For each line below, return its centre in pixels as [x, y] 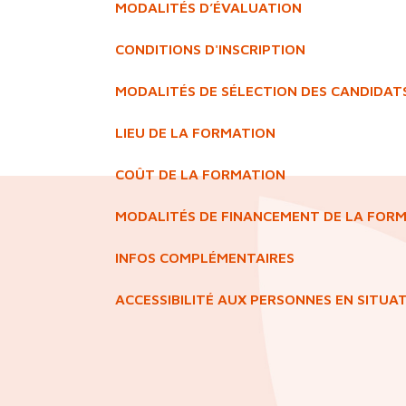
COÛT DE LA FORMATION [200, 174]
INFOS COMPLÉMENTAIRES [205, 257]
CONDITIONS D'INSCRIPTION [210, 48]
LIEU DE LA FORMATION [195, 132]
